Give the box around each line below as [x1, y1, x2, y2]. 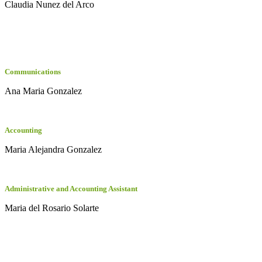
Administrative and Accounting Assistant [5, 184, 137, 193]
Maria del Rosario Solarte [5, 203, 99, 213]
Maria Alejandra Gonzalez [5, 144, 102, 154]
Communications [5, 67, 61, 76]
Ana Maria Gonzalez [5, 86, 82, 96]
